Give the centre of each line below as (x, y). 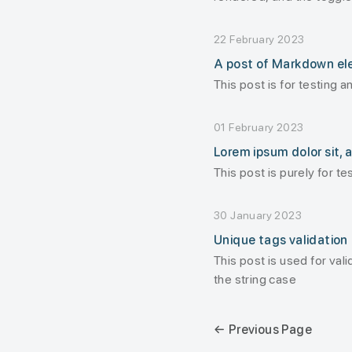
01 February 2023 (259, 127)
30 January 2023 (258, 215)
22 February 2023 (259, 39)
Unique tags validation (281, 240)
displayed (241, 15)
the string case (255, 279)
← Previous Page (263, 330)
